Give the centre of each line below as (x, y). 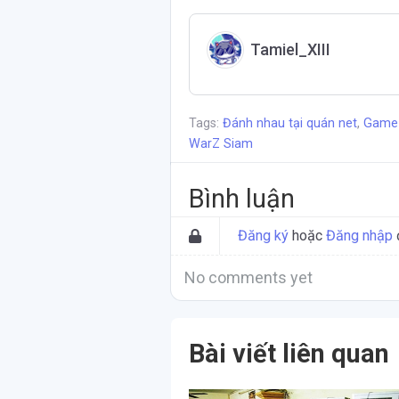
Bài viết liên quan (289, 354)
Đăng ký (263, 236)
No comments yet (248, 277)
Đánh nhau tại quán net (290, 123)
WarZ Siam (221, 144)
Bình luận (242, 199)
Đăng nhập (359, 236)
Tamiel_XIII (290, 49)
